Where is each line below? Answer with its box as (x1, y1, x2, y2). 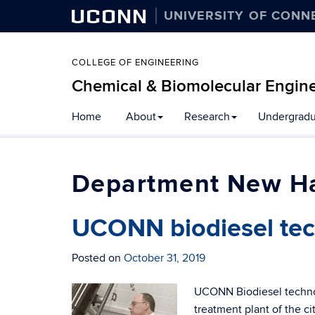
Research (184, 110, 230, 124)
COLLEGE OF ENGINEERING (72, 57, 199, 68)
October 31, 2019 (124, 251, 205, 265)
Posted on (72, 251, 124, 265)
